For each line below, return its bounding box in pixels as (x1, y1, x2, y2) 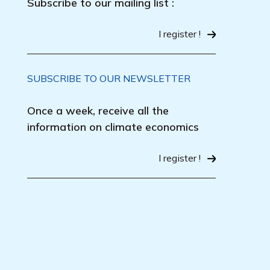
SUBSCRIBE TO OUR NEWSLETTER (27, 72, 190, 84)
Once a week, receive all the (27, 104, 169, 118)
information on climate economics (27, 120, 199, 134)
